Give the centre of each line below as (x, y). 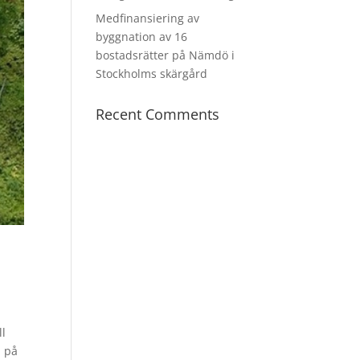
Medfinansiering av (148, 18)
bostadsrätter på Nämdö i (166, 55)
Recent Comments (158, 114)
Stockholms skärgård (152, 74)
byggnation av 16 (142, 37)
